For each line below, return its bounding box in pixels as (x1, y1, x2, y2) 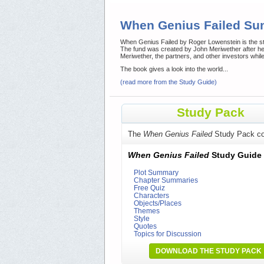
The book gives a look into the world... (120, 65, 228, 73)
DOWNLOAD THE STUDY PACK (156, 247, 262, 256)
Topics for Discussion (134, 230, 202, 238)
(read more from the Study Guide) (120, 78, 217, 86)
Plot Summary (134, 169, 179, 177)
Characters (134, 192, 169, 200)
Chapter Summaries (134, 176, 198, 184)
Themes (134, 207, 160, 215)
